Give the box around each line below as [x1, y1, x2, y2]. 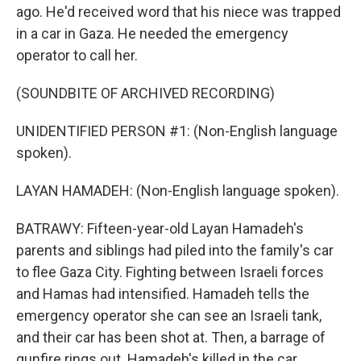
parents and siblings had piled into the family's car [16, 242, 334, 259]
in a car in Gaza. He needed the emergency [16, 25, 288, 42]
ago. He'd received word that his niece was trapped [16, 3, 341, 20]
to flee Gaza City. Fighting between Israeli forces [16, 263, 324, 280]
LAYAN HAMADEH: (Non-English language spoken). [16, 182, 339, 199]
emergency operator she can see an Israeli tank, [16, 307, 322, 324]
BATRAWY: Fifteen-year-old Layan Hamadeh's [16, 220, 304, 237]
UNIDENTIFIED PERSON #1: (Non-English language [16, 122, 338, 139]
